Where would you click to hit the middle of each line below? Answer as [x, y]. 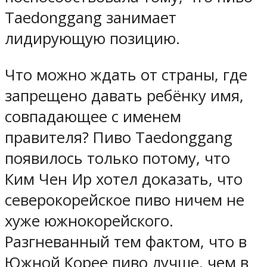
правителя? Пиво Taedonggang [119, 137]
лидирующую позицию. [92, 39]
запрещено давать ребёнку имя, [124, 95]
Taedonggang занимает [91, 18]
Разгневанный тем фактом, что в [126, 241]
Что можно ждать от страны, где [126, 74]
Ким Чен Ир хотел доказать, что [124, 179]
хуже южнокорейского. [89, 221]
